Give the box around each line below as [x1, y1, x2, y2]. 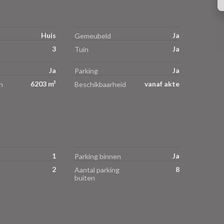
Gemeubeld [74, 31, 111, 40]
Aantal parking [74, 165, 119, 174]
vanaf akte [144, 79, 179, 88]
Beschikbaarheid [74, 79, 126, 88]
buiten [74, 173, 95, 182]
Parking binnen [74, 151, 121, 160]
